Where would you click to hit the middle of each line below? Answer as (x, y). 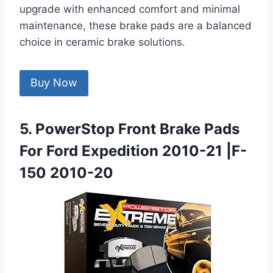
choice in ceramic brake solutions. (102, 42)
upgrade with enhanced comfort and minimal (130, 9)
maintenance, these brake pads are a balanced (136, 26)
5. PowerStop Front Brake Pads (129, 129)
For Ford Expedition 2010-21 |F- (133, 151)
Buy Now (54, 83)
